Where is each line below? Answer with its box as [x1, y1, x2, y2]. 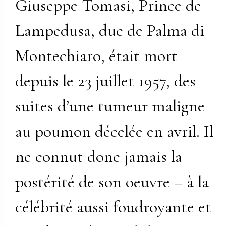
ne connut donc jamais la [15, 146, 183, 167]
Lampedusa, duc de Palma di [15, 20, 205, 41]
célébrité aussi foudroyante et [15, 196, 212, 217]
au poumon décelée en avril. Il [15, 121, 214, 142]
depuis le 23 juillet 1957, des [15, 70, 196, 91]
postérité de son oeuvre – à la [15, 171, 209, 192]
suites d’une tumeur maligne [15, 95, 205, 117]
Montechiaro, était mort [15, 45, 178, 66]
